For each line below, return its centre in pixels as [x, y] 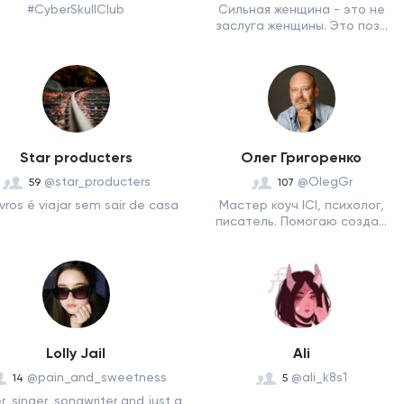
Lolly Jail [76, 353]
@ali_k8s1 [319, 377]
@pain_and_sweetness [96, 377]
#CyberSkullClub [76, 9]
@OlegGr [325, 181]
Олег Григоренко [301, 157]
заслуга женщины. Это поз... [301, 25]
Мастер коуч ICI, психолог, [301, 205]
